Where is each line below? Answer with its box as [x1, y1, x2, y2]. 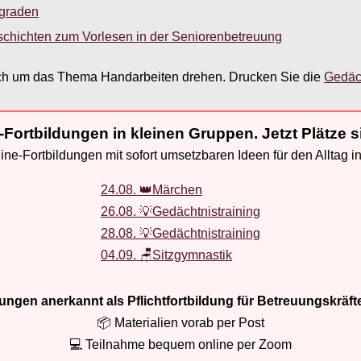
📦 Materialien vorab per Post [97, 315, 264, 330]
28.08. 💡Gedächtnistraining [101, 226, 260, 240]
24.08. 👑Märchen [101, 182, 202, 197]
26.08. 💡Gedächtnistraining [101, 204, 260, 218]
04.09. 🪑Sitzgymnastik [101, 247, 232, 262]
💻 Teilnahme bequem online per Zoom [69, 337, 292, 351]
